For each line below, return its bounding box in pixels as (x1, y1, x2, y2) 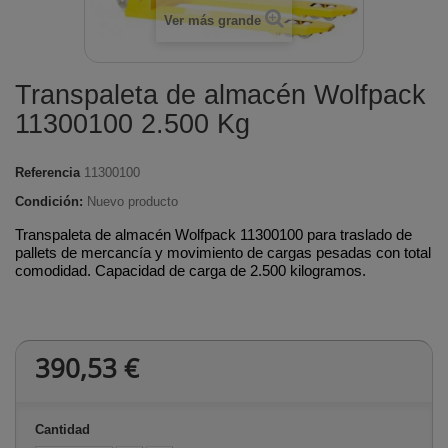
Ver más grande (164, 13, 261, 28)
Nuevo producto (87, 194, 178, 209)
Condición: (15, 194, 83, 209)
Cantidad (35, 422, 90, 437)
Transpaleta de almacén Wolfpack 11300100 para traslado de (15, 226, 412, 243)
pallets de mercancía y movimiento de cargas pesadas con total (15, 244, 431, 261)
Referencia (15, 165, 80, 180)
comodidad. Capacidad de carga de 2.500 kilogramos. (15, 262, 366, 279)
